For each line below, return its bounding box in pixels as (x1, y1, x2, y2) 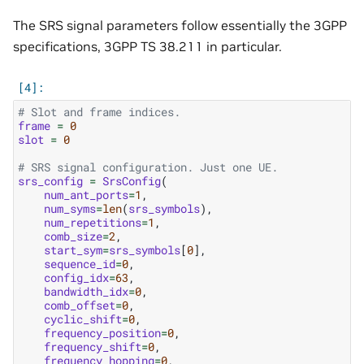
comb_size (44, 227, 102, 244)
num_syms (44, 200, 96, 216)
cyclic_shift (44, 310, 122, 327)
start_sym (44, 241, 102, 258)
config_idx (44, 269, 109, 285)
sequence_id (44, 255, 115, 271)
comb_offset (44, 297, 115, 313)
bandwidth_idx (44, 283, 128, 299)
